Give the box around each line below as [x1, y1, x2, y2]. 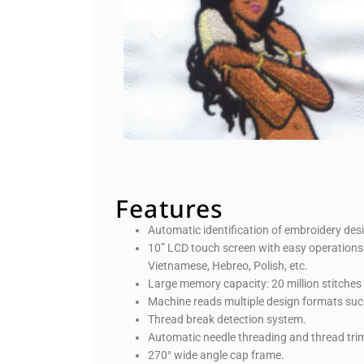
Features [115, 192, 224, 226]
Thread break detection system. [148, 313, 306, 327]
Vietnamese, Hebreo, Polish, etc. [148, 259, 308, 273]
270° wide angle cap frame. [148, 349, 284, 362]
